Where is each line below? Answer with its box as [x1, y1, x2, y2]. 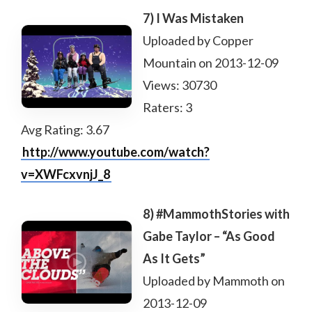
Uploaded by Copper [143, 33, 253, 48]
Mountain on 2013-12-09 [143, 55, 279, 70]
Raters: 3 [143, 100, 192, 115]
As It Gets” [143, 251, 205, 266]
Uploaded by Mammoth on [143, 273, 285, 288]
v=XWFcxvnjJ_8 [21, 166, 110, 182]
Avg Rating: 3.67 [21, 122, 109, 137]
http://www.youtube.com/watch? [22, 144, 210, 159]
